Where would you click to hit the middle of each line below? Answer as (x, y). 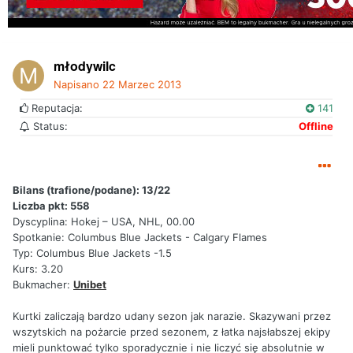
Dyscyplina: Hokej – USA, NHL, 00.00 (104, 222)
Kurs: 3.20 (38, 269)
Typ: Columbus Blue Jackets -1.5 (92, 253)
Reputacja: (56, 108)
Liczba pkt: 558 (51, 206)
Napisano (78, 85)
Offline (316, 126)
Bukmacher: (43, 285)
